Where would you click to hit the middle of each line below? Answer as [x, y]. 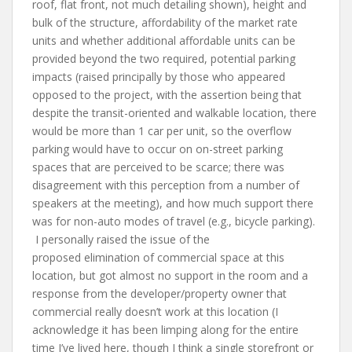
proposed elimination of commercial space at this [158, 257]
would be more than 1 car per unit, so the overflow [162, 130]
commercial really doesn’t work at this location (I [155, 311]
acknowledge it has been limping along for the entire [165, 329]
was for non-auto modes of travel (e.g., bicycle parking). [174, 221]
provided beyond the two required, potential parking [164, 58]
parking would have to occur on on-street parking [158, 148]
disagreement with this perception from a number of [166, 185]
